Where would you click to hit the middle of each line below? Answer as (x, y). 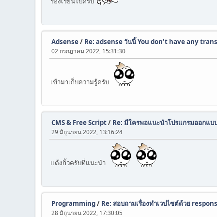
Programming (73, 203)
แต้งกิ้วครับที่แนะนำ (79, 163)
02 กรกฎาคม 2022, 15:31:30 (88, 51)
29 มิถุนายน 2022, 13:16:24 (87, 132)
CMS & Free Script (79, 123)
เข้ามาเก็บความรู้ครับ (81, 82)
